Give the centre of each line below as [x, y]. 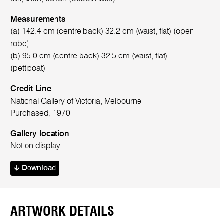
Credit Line [31, 89]
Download [38, 168]
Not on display [36, 146]
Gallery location [40, 134]
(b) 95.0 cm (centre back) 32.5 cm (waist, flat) [89, 56]
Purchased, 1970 [41, 113]
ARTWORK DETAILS [63, 211]
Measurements [38, 20]
